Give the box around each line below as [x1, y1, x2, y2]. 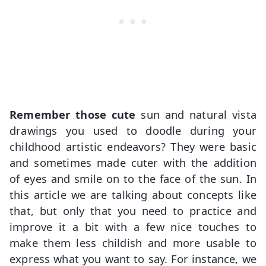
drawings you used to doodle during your [9, 122, 256, 138]
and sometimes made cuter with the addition [9, 154, 256, 170]
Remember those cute [9, 106, 136, 122]
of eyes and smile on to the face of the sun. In [9, 170, 256, 186]
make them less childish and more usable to [9, 235, 256, 250]
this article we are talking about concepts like [9, 186, 256, 202]
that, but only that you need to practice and [9, 202, 256, 218]
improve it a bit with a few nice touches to [9, 218, 256, 234]
